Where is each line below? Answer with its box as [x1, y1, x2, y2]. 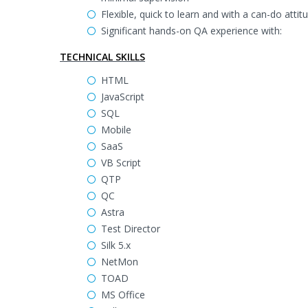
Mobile [101, 123, 131, 136]
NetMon [101, 255, 138, 268]
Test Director [101, 222, 160, 235]
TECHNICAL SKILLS [60, 50, 145, 63]
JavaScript [101, 90, 144, 103]
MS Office [101, 288, 145, 301]
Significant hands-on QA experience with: [101, 24, 282, 37]
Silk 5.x [101, 239, 131, 252]
